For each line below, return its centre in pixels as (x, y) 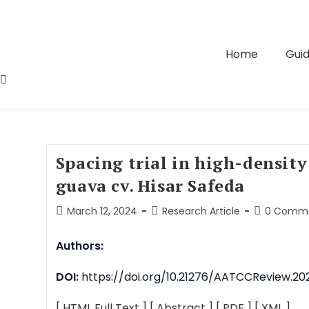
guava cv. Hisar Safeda (150, 186)
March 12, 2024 (102, 211)
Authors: (79, 246)
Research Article (201, 211)
